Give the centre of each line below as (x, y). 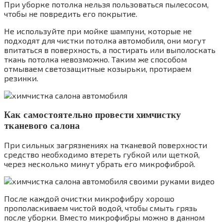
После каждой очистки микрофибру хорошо (89, 199)
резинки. (21, 78)
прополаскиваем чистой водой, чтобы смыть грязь (101, 208)
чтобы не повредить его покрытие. (71, 13)
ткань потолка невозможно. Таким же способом (95, 59)
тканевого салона (42, 125)
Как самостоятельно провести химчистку (92, 114)
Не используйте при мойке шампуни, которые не (98, 31)
